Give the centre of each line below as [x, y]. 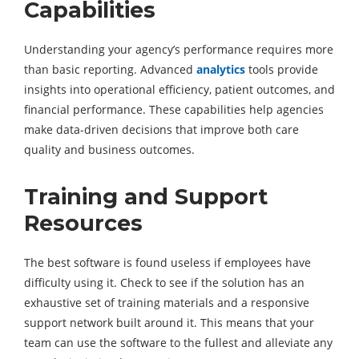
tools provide [282, 70]
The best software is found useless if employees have [167, 263]
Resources [83, 224]
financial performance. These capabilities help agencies [174, 110]
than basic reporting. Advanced [110, 70]
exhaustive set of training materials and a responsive [167, 303]
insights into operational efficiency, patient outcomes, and [179, 90]
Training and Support [146, 197]
